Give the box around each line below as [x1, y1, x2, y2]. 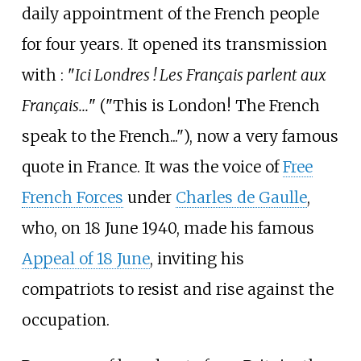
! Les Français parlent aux [152, 64, 326, 85]
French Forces [21, 187, 123, 207]
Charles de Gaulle [175, 187, 307, 207]
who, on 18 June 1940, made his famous [21, 218, 314, 238]
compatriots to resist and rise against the [21, 279, 334, 299]
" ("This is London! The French [88, 95, 320, 115]
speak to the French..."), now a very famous [21, 126, 338, 146]
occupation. [21, 309, 110, 330]
